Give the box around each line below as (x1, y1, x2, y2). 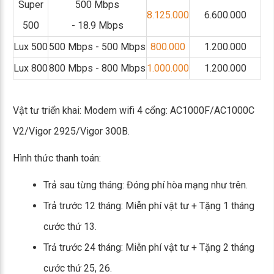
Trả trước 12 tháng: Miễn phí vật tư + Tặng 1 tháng (43, 200, 254, 212)
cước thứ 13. (43, 221, 97, 232)
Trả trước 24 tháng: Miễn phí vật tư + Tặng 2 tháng (43, 242, 254, 253)
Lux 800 (13, 62, 48, 74)
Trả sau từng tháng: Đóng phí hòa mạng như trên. (43, 179, 248, 191)
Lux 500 (13, 41, 48, 53)
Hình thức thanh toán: (13, 152, 101, 164)
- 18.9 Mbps (71, 20, 124, 31)
